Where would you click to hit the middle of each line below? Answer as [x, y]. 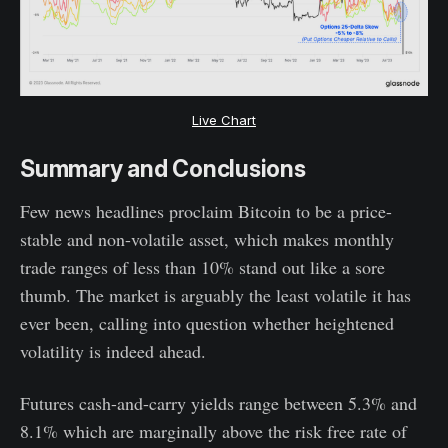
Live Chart [224, 120]
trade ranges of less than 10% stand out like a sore [202, 267]
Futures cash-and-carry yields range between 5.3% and [218, 403]
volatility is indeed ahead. [113, 351]
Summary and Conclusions [163, 169]
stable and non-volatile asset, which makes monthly [207, 239]
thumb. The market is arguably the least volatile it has [215, 295]
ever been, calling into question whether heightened [207, 323]
